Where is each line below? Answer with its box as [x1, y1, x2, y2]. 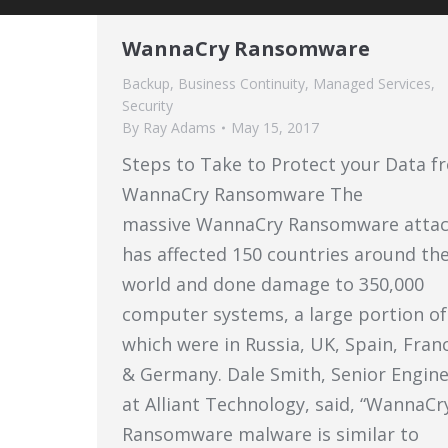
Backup [122, 74, 170, 93]
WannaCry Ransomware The [122, 182, 363, 206]
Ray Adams [143, 118, 216, 137]
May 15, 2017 [231, 118, 319, 137]
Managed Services [313, 74, 431, 93]
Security [122, 96, 173, 115]
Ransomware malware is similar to [122, 422, 419, 446]
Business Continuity [178, 74, 305, 93]
